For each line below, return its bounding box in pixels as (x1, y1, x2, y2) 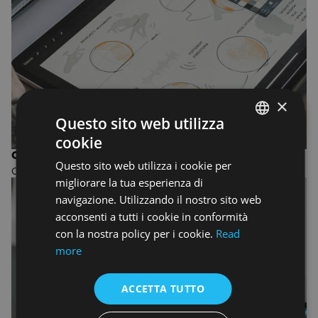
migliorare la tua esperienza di (55, 175, 203, 190)
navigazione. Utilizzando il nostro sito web (55, 192, 261, 207)
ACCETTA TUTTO (121, 282, 205, 295)
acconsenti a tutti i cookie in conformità (55, 209, 248, 224)
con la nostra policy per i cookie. (55, 226, 216, 241)
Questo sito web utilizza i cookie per (55, 158, 231, 172)
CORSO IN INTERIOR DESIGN (11, 148, 163, 161)
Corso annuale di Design (11, 165, 119, 177)
